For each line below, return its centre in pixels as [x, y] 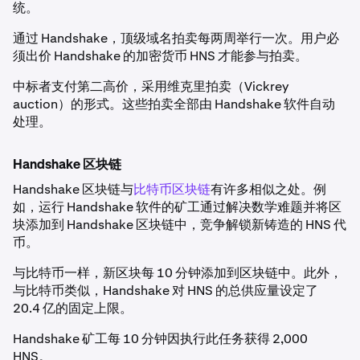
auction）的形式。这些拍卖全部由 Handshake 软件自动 [174, 104]
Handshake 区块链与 [73, 190]
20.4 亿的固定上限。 [73, 309]
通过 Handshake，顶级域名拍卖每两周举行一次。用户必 [176, 39]
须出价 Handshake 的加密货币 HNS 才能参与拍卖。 [162, 56]
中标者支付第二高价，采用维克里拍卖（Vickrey [151, 87]
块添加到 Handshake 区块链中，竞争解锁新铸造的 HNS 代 [180, 225]
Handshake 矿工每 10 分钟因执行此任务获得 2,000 [160, 339]
